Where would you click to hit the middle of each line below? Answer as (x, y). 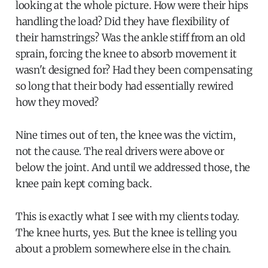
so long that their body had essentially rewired (124, 86)
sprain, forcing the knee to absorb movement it (126, 54)
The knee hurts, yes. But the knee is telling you (126, 232)
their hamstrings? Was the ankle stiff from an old (130, 37)
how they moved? (57, 102)
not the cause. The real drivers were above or (120, 151)
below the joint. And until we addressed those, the (133, 167)
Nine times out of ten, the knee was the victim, (125, 135)
